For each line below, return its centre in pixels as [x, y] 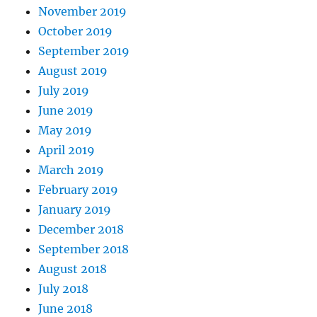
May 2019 [65, 131]
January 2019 [75, 210]
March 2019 [71, 170]
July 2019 [64, 91]
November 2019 [83, 12]
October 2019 [76, 31]
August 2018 [73, 269]
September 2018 [84, 249]
